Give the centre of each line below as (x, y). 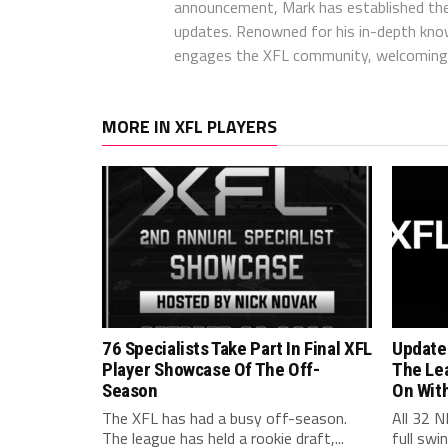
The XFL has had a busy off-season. (224, 418)
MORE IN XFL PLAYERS (189, 126)
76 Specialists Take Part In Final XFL (237, 348)
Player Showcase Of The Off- (211, 369)
